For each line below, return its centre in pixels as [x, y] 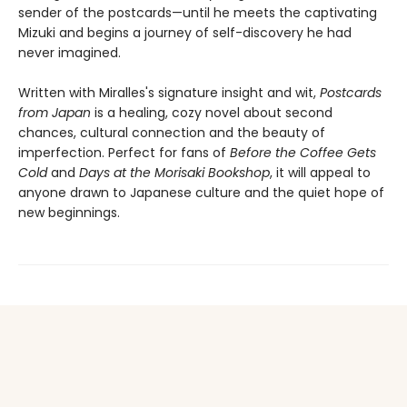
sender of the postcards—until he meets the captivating [198, 13]
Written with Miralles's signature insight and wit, [169, 93]
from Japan [55, 113]
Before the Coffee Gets [303, 153]
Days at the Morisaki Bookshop [174, 173]
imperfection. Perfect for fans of [124, 153]
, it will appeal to [320, 173]
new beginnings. [69, 213]
